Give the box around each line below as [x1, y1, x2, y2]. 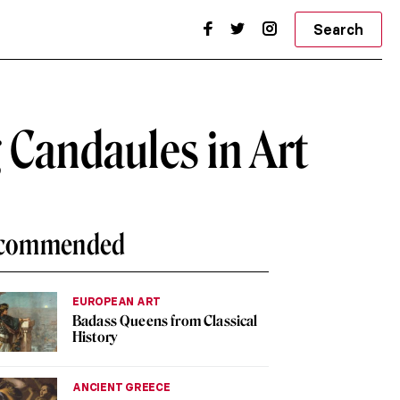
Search [313, 21, 363, 38]
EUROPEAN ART [72, 295, 162, 308]
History [72, 329, 118, 346]
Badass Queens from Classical [72, 312, 258, 329]
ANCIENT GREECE [72, 380, 171, 395]
